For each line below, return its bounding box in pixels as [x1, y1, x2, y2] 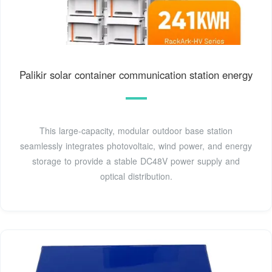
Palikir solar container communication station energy [19, 67, 253, 82]
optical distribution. [100, 169, 172, 182]
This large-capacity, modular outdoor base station [39, 124, 233, 137]
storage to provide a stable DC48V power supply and [32, 154, 240, 167]
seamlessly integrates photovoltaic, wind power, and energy [20, 139, 252, 152]
